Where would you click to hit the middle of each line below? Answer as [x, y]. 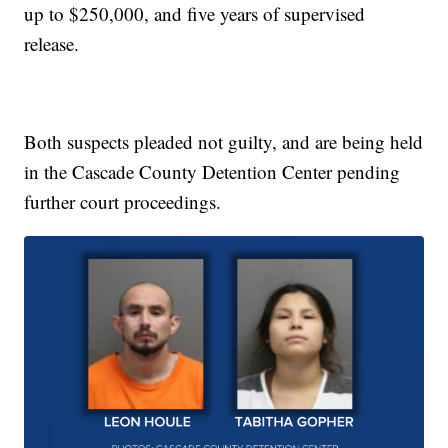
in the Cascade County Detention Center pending [212, 171]
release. [52, 43]
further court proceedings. [123, 201]
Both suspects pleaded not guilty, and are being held [224, 141]
